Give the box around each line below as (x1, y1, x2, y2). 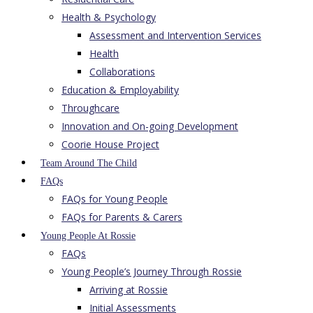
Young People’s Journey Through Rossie (61, 265, 242, 278)
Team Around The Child (41, 158, 137, 168)
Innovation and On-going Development (61, 119, 238, 133)
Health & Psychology (61, 10, 156, 24)
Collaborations (89, 65, 155, 78)
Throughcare (61, 101, 119, 115)
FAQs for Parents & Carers (61, 210, 182, 224)
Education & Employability (61, 83, 179, 96)
